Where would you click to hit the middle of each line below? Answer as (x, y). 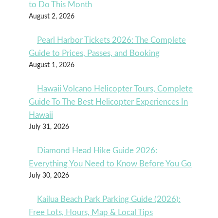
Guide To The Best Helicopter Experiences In (109, 102)
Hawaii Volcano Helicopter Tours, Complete (115, 89)
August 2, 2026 (52, 16)
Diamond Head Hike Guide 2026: (97, 150)
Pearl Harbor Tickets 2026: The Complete (112, 40)
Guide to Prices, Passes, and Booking (94, 53)
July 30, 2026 (49, 175)
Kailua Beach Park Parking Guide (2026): (109, 199)
